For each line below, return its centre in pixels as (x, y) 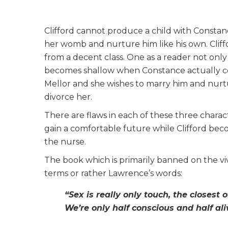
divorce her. (68, 97)
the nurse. (65, 142)
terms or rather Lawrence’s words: (113, 173)
